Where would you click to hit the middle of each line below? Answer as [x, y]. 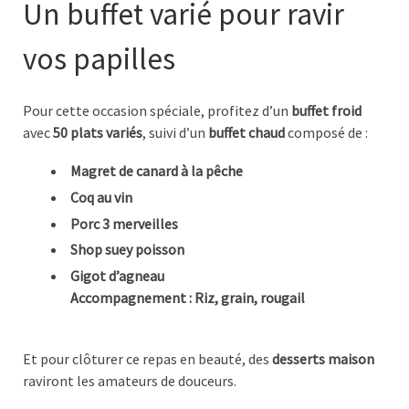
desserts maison [323, 358]
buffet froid [326, 110]
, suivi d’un [175, 132]
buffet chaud [246, 132]
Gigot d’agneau [117, 276]
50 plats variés [98, 132]
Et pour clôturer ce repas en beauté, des [147, 358]
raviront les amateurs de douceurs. [130, 380]
